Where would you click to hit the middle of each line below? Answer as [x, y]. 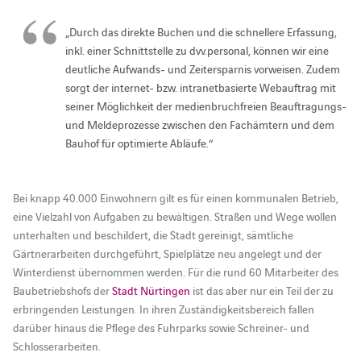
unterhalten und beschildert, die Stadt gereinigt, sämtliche [153, 234]
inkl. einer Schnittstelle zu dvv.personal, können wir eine [197, 50]
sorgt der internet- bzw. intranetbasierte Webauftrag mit [200, 87]
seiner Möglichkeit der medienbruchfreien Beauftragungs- [205, 106]
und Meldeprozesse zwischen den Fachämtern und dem [199, 124]
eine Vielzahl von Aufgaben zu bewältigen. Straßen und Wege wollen [174, 216]
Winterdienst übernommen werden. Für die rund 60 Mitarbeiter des [175, 271]
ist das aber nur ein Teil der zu [261, 290]
